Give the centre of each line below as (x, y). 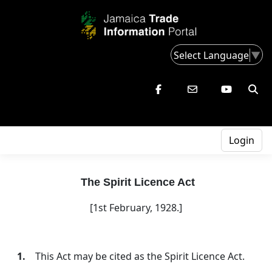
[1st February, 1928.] (136, 208)
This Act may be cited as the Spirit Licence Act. (140, 257)
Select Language (211, 55)
